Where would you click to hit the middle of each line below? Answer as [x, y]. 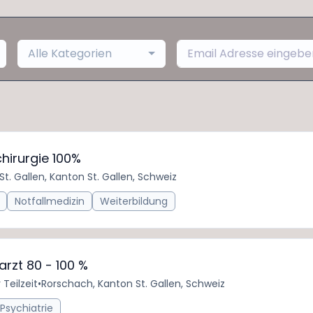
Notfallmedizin [50, 201]
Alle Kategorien [70, 53]
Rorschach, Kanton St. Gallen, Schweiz [133, 284]
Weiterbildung [134, 201]
